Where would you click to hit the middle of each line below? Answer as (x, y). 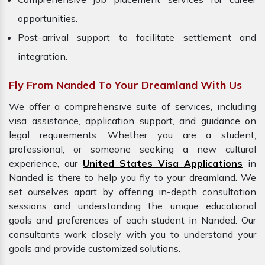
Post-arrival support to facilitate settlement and (137, 38)
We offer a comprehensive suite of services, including (132, 107)
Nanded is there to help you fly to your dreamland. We (132, 178)
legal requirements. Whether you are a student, (132, 135)
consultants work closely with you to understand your (132, 235)
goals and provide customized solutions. (95, 249)
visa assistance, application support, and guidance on (132, 121)
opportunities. (48, 19)
